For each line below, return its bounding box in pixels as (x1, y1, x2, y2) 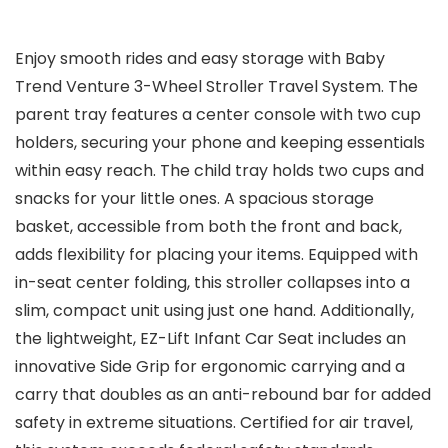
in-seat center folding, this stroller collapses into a (15, 271, 410, 295)
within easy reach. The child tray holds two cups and (15, 159, 424, 183)
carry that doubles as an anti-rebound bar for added (15, 383, 431, 407)
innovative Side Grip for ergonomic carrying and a (15, 355, 405, 379)
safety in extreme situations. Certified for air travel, (15, 411, 413, 435)
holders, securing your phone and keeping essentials (15, 131, 425, 155)
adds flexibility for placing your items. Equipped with (15, 243, 418, 267)
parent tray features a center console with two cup (15, 103, 421, 127)
